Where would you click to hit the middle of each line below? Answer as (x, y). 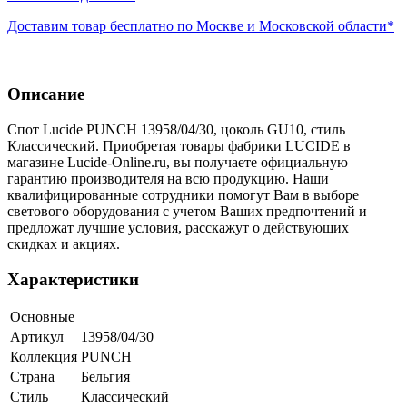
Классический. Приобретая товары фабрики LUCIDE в (179, 145)
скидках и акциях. (64, 243)
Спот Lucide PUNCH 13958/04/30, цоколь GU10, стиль (176, 129)
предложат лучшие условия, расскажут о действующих (178, 227)
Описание (46, 94)
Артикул (37, 337)
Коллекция (44, 357)
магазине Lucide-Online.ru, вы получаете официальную (178, 162)
